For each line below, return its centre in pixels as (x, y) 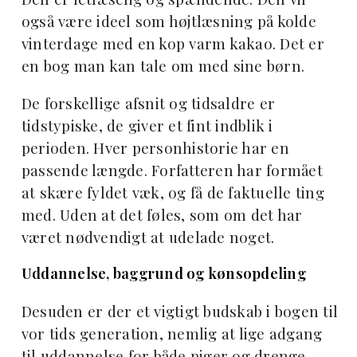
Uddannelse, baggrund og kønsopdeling (163, 273)
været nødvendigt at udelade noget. (148, 237)
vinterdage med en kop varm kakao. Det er (173, 43)
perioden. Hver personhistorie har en (155, 147)
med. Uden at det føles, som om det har (162, 214)
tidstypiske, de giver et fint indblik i (147, 125)
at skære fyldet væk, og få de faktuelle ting (173, 192)
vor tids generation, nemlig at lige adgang (172, 333)
